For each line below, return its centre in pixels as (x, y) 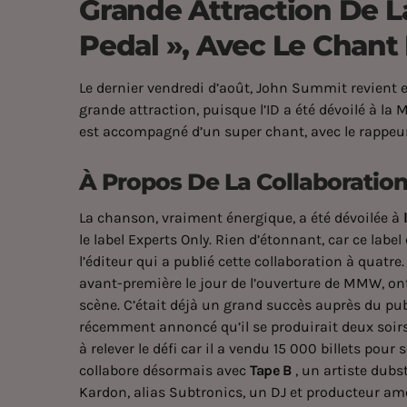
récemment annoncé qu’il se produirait (210, 327)
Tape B (271, 371)
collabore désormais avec (164, 371)
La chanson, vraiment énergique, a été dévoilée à (241, 218)
